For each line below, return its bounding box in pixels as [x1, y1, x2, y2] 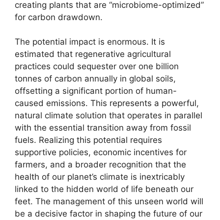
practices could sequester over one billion [15, 61, 179, 72]
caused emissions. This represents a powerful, [15, 98, 199, 109]
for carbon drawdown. [15, 12, 103, 22]
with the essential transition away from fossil [15, 123, 191, 133]
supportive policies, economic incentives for [15, 147, 187, 158]
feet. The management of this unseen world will [15, 196, 203, 207]
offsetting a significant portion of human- [15, 86, 177, 96]
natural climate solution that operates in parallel [15, 110, 202, 121]
